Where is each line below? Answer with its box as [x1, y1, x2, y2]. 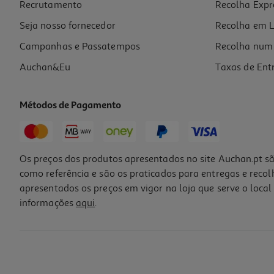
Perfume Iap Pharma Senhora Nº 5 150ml [13, 225, 165, 236]
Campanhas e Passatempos [20, 40, 140, 53]
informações [20, 197, 76, 210]
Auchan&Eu [20, 61, 70, 74]
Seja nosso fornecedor [20, 20, 116, 32]
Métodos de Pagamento [20, 101, 122, 111]
